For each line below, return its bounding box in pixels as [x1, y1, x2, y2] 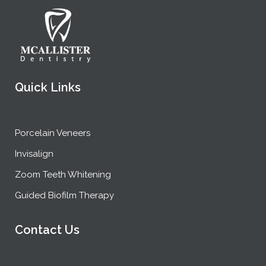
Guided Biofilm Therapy [15, 189, 114, 201]
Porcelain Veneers [15, 127, 90, 138]
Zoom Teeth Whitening [15, 169, 111, 180]
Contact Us [15, 222, 80, 237]
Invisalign [15, 148, 53, 159]
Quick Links [15, 80, 81, 94]
